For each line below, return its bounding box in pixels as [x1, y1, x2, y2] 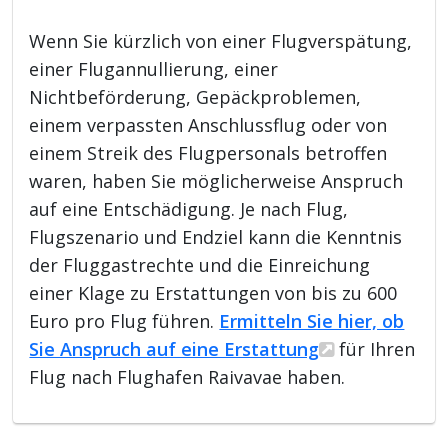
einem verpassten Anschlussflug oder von [29, 112, 388, 137]
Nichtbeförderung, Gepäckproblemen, [29, 84, 362, 109]
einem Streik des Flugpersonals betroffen [29, 140, 388, 165]
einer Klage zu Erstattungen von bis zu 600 [29, 280, 398, 305]
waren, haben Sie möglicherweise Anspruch [29, 168, 404, 193]
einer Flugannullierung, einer [29, 56, 279, 81]
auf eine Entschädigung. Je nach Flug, [29, 196, 349, 221]
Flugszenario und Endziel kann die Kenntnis [29, 224, 403, 249]
